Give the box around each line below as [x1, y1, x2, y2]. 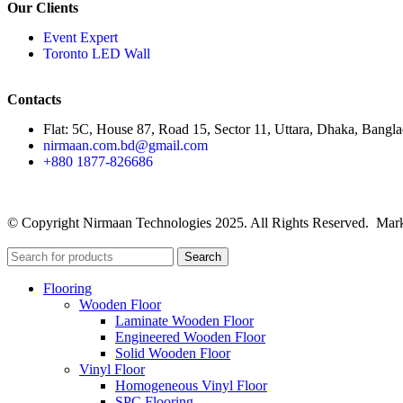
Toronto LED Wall [43, 46, 150, 62]
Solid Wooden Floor [115, 345, 230, 362]
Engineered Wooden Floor [115, 329, 265, 345]
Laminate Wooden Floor [115, 313, 254, 329]
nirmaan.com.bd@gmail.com [43, 138, 208, 154]
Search [184, 250, 221, 264]
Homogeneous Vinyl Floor [115, 378, 267, 394]
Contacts [7, 92, 61, 108]
